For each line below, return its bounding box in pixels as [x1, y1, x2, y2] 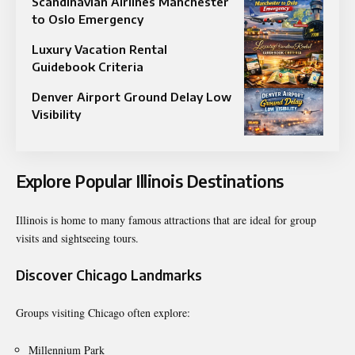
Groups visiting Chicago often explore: [16, 305, 190, 320]
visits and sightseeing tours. [16, 231, 139, 246]
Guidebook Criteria [32, 59, 143, 74]
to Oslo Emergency [32, 12, 143, 26]
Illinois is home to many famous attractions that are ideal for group [16, 212, 316, 227]
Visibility [32, 107, 81, 121]
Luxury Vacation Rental [32, 42, 167, 56]
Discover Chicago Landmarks [16, 266, 202, 284]
